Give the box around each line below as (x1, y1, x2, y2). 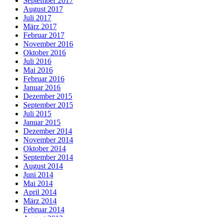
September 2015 (23, 101, 73, 109)
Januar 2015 (23, 118, 61, 127)
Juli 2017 (23, 14, 51, 22)
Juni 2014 (23, 170, 53, 179)
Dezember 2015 (23, 92, 72, 101)
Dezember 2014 (23, 127, 72, 136)
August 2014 (23, 162, 63, 170)
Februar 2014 (23, 205, 64, 214)
